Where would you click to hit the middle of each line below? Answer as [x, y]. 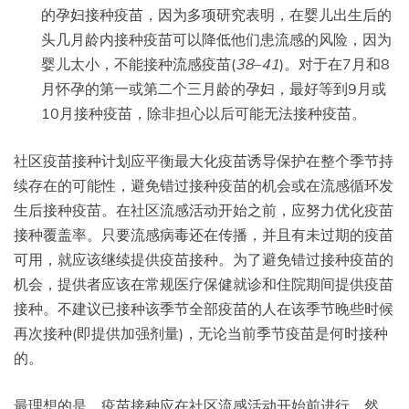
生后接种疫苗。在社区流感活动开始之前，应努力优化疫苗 [204, 210]
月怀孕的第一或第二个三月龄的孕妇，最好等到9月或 [214, 88]
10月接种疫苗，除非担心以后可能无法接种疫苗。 [204, 113]
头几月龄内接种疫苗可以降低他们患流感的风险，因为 [216, 39]
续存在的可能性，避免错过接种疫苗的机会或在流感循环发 [204, 185]
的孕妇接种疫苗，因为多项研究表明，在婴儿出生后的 [216, 14]
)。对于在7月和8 [335, 63]
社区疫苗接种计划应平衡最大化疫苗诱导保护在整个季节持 [204, 160]
